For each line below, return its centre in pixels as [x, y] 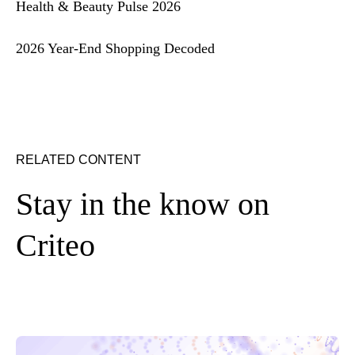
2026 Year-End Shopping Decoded [115, 48]
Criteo [55, 245]
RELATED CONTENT [78, 159]
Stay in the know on [143, 204]
